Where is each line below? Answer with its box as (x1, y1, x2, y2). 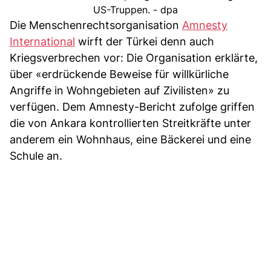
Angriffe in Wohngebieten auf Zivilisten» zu (10, 83, 229, 97)
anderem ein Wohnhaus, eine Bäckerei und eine (10, 132, 251, 146)
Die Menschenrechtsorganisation (10, 18, 182, 31)
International (10, 34, 75, 48)
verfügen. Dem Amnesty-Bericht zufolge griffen (10, 100, 255, 113)
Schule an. (10, 149, 62, 162)
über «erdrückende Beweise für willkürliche (10, 67, 229, 80)
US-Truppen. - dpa (93, 3, 178, 16)
